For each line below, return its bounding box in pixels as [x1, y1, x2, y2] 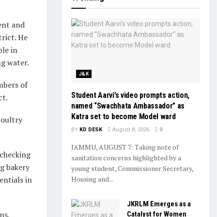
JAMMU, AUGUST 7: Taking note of [71, 142, 179, 152]
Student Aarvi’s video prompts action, [71, 91, 190, 100]
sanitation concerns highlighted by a [71, 153, 181, 162]
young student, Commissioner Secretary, [71, 164, 193, 173]
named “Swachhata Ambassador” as [71, 101, 185, 110]
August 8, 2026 [111, 126, 149, 133]
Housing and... [71, 174, 113, 184]
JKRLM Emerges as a [127, 200, 191, 208]
